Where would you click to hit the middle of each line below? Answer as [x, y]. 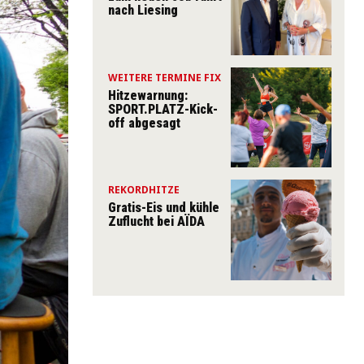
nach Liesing [143, 10]
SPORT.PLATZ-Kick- [163, 109]
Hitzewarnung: [148, 95]
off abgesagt [144, 123]
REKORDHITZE [144, 190]
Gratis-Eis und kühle [164, 208]
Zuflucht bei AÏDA [156, 222]
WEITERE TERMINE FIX [165, 77]
